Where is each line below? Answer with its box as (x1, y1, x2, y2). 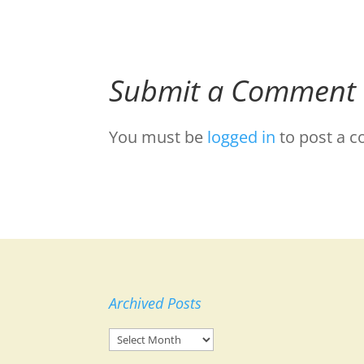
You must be (109, 125, 208, 148)
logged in (207, 125, 276, 148)
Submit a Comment (109, 70, 357, 110)
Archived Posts (109, 293, 202, 314)
